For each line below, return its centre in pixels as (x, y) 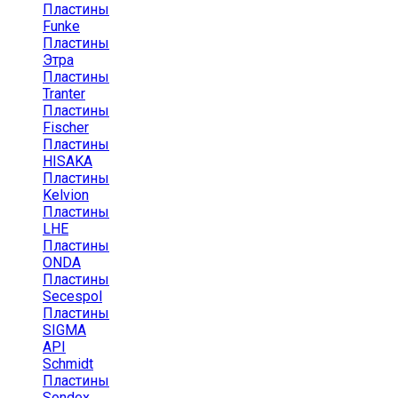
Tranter (64, 93)
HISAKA (68, 161)
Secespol (72, 296)
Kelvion (66, 195)
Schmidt (68, 363)
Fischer (66, 127)
